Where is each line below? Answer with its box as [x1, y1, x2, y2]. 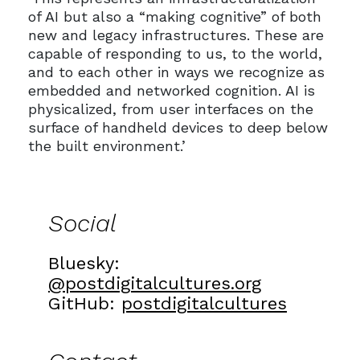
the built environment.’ [27, 137, 186, 154]
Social [48, 209, 117, 238]
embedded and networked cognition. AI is [27, 81, 315, 99]
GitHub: [48, 292, 121, 313]
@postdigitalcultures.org [48, 272, 261, 293]
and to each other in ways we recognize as [27, 63, 325, 80]
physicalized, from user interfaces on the [27, 100, 313, 117]
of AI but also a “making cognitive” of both [27, 7, 321, 25]
